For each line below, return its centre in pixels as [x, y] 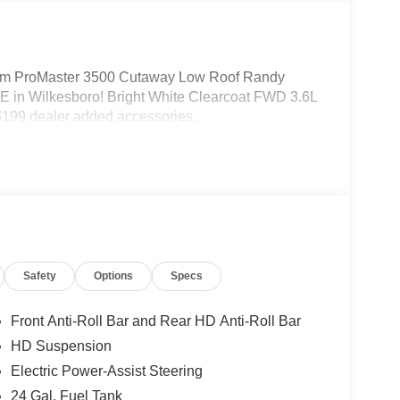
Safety [40, 275]
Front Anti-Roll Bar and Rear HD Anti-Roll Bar [155, 321]
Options [114, 275]
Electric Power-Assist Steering [106, 371]
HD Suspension [61, 346]
